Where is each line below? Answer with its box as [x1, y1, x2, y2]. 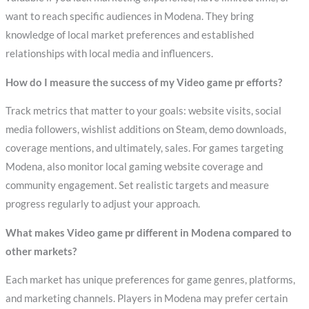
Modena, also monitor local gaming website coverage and [5, 161, 263, 173]
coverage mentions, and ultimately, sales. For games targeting [5, 142, 283, 154]
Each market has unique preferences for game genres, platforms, [5, 274, 295, 286]
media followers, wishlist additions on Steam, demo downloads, [5, 123, 286, 136]
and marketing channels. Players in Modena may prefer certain [5, 292, 288, 305]
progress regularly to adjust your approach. [5, 198, 200, 210]
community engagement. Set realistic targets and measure [5, 179, 269, 192]
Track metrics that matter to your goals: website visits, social [5, 105, 281, 117]
